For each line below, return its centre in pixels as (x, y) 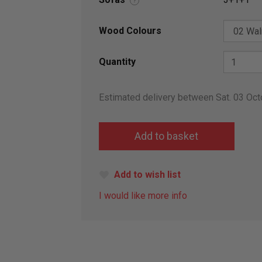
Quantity (117, 62)
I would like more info (143, 196)
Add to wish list (147, 175)
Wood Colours (130, 31)
